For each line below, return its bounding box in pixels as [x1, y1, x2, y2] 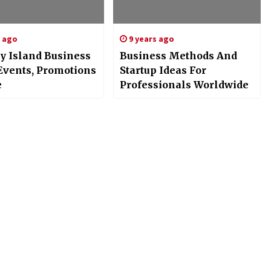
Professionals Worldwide [119, 79, 249, 91]
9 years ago [126, 33, 174, 45]
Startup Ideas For [119, 64, 206, 77]
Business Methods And [119, 50, 237, 62]
